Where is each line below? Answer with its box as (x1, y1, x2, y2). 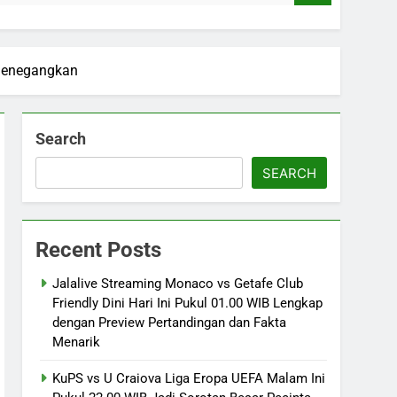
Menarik (52, 333, 101, 350)
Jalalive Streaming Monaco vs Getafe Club (52, 275, 304, 292)
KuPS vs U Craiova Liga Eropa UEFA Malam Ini (52, 370, 326, 386)
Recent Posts (35, 237, 162, 262)
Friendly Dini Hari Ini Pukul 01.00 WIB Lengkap (52, 294, 323, 311)
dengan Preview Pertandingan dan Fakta (52, 314, 287, 331)
